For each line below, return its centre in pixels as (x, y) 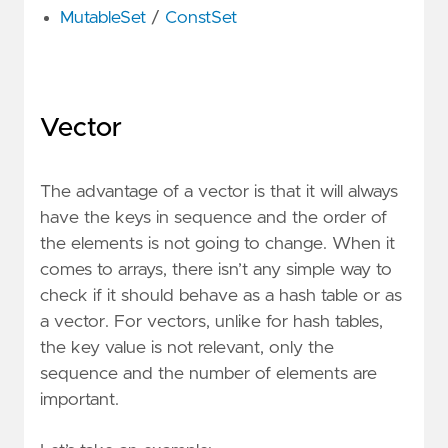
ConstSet (201, 18)
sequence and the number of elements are (208, 373)
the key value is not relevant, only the (187, 347)
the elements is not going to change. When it (217, 243)
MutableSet (103, 18)
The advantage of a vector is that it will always (219, 191)
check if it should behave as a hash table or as (221, 295)
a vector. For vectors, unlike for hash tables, (211, 321)
